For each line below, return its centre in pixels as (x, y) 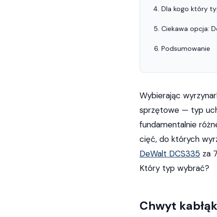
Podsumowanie (186, 48)
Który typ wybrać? (174, 168)
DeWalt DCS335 (170, 154)
